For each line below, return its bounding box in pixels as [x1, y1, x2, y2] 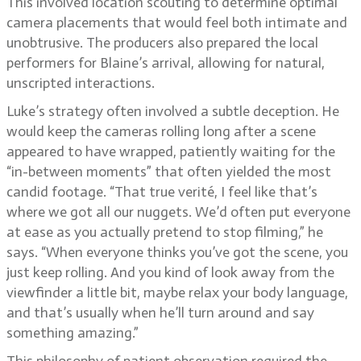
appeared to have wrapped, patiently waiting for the [6, 143, 335, 160]
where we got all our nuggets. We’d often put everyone [6, 203, 351, 221]
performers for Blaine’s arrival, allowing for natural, [6, 54, 325, 72]
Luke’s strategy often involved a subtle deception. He [6, 102, 339, 120]
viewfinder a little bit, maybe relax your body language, [6, 284, 348, 301]
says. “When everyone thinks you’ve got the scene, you [6, 243, 348, 261]
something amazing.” [6, 324, 139, 342]
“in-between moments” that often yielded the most [6, 163, 331, 180]
